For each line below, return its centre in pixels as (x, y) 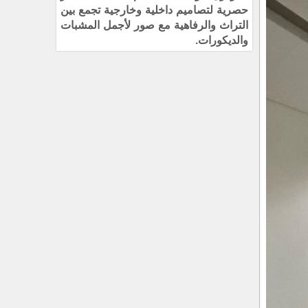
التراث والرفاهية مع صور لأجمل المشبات (155, 25)
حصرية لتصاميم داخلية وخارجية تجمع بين (155, 10)
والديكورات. (222, 41)
